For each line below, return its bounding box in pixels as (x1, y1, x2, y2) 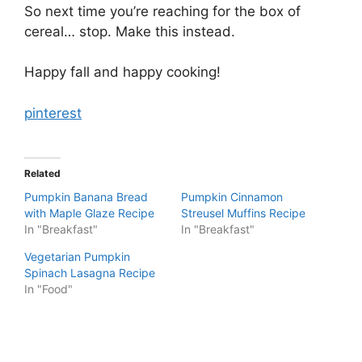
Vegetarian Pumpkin (24, 250, 130, 263)
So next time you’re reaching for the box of (24, 2, 301, 19)
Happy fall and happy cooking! (24, 64, 221, 80)
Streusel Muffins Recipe (181, 206, 305, 220)
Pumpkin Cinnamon (181, 190, 283, 204)
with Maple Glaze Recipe (24, 206, 154, 220)
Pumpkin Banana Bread (24, 190, 148, 204)
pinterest (24, 104, 82, 121)
